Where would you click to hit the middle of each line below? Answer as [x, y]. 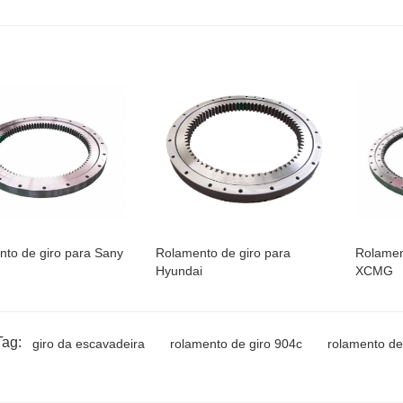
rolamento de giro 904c [236, 343]
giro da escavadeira [89, 343]
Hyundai [179, 270]
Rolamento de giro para [223, 252]
